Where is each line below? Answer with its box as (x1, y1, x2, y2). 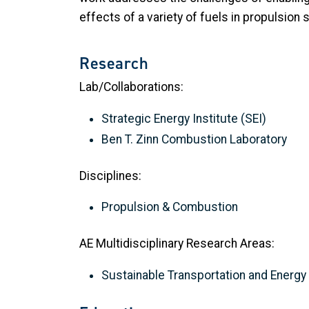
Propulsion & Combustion (101, 200, 238, 215)
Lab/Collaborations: (79, 79, 183, 94)
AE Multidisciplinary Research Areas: (79, 237, 275, 251)
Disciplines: (79, 168, 141, 183)
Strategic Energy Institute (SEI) (101, 111, 266, 126)
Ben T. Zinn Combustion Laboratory (101, 132, 287, 146)
